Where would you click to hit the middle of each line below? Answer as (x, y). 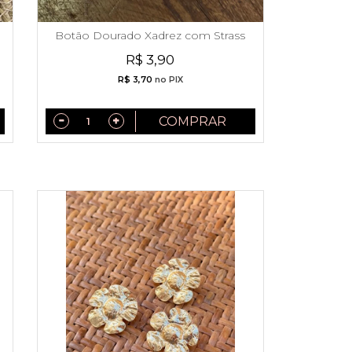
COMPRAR (192, 121)
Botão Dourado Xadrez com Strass (150, 35)
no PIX (167, 79)
